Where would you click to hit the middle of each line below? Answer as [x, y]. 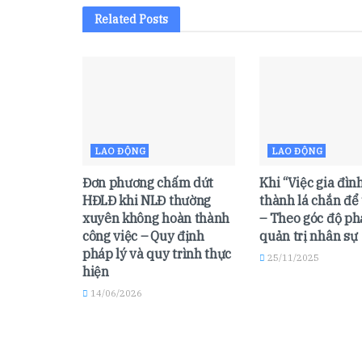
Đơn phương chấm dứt [148, 183]
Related [116, 19]
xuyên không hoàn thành [156, 219]
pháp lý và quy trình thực [157, 254]
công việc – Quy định [143, 236]
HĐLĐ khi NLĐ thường [147, 201]
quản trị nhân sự [309, 236]
